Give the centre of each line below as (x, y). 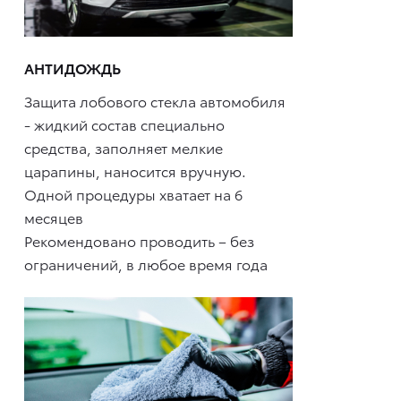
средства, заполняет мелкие (124, 148)
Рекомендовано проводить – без (139, 241)
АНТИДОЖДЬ (73, 67)
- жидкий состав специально (124, 124)
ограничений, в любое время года (146, 264)
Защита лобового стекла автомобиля (155, 101)
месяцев (54, 218)
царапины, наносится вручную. (135, 171)
